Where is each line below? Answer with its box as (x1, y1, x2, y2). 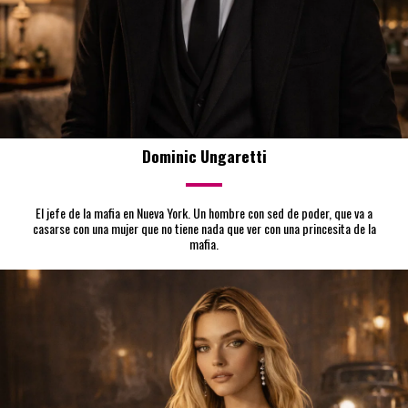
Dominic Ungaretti (141, 143, 267, 168)
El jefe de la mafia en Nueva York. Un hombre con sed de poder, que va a (36, 202, 372, 222)
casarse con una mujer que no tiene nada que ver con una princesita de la (32, 218, 376, 238)
